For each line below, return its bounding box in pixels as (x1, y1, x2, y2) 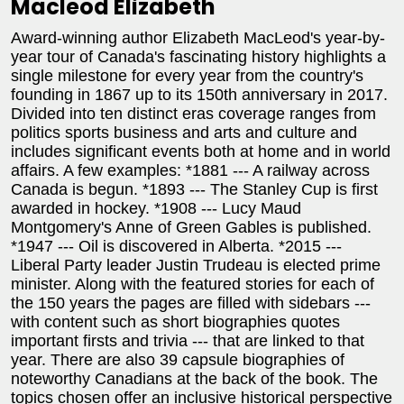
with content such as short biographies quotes (11, 313, 340, 332)
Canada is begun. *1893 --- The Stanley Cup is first (11, 180, 378, 199)
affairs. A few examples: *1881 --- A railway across (11, 161, 370, 180)
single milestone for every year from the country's (11, 67, 363, 86)
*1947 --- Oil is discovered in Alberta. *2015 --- (11, 237, 342, 256)
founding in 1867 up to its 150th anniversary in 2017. (11, 86, 388, 105)
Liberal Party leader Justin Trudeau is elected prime (11, 256, 381, 275)
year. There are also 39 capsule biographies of (11, 351, 344, 370)
